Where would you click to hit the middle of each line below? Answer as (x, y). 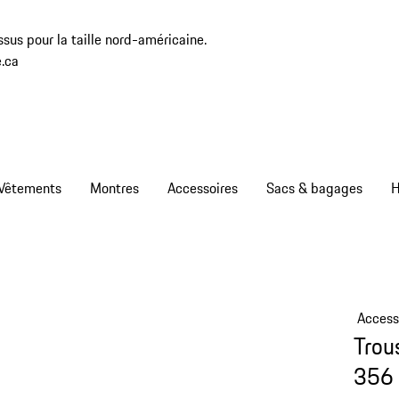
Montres (114, 188)
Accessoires (203, 188)
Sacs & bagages (314, 188)
